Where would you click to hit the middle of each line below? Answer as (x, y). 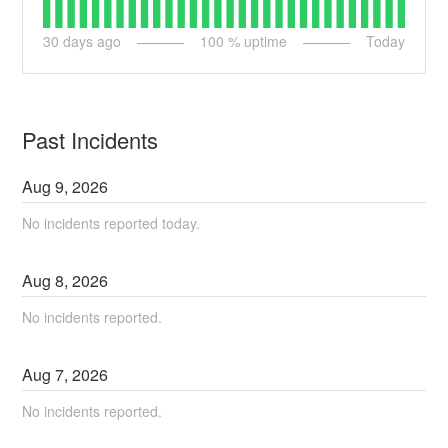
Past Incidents (90, 139)
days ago (90, 41)
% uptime (255, 41)
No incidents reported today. (111, 222)
